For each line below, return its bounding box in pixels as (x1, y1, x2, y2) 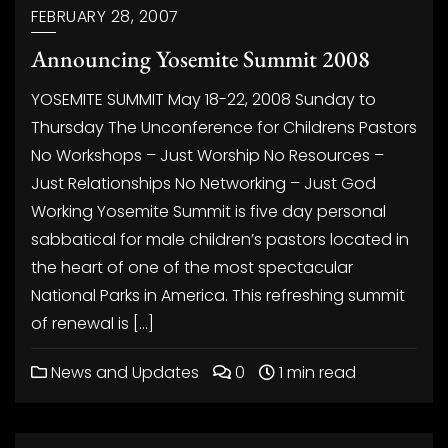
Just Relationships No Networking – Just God (31, 172, 376, 195)
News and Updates (47, 361, 199, 384)
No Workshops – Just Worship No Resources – (31, 144, 384, 167)
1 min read (275, 361, 356, 384)
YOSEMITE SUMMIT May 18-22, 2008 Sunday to (31, 88, 376, 111)
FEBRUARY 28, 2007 (31, 5, 179, 28)
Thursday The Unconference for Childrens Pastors (31, 116, 417, 139)
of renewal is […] (31, 312, 154, 335)
